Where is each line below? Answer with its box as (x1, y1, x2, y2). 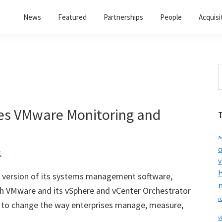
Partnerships (104, 12, 143, 22)
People (160, 12, 182, 22)
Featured (58, 12, 87, 22)
